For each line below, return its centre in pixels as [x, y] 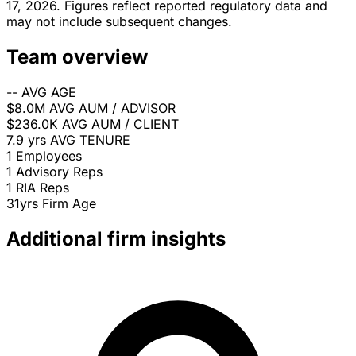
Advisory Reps [59, 172]
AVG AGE [49, 93]
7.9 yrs [26, 140]
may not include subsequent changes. [119, 22]
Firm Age [69, 204]
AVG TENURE [90, 140]
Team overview [77, 57]
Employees [49, 156]
